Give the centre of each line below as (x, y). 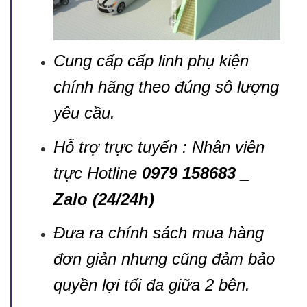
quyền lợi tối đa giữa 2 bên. (151, 285)
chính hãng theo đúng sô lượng (166, 87)
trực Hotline (97, 173)
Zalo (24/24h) (103, 199)
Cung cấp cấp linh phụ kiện (151, 61)
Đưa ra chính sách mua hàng (158, 233)
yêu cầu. (84, 113)
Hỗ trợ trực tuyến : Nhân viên (159, 147)
